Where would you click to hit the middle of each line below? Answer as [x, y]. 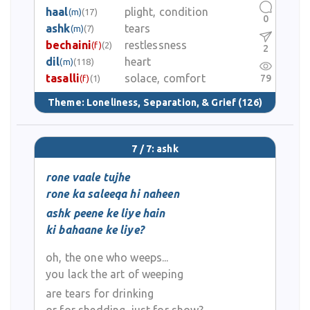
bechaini [69, 45]
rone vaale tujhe [88, 177]
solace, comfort [165, 78]
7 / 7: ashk [155, 149]
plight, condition [166, 12]
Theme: [67, 102]
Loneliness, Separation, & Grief [162, 102]
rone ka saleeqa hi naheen [112, 194]
